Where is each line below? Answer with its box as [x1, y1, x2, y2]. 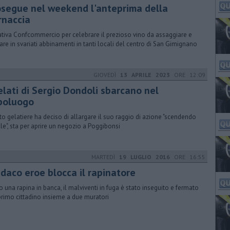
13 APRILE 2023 [120, 71, 170, 79]
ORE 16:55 [170, 153, 205, 161]
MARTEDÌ [91, 153, 119, 161]
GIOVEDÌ [93, 71, 120, 79]
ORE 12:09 [170, 71, 205, 79]
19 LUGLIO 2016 [119, 153, 170, 161]
